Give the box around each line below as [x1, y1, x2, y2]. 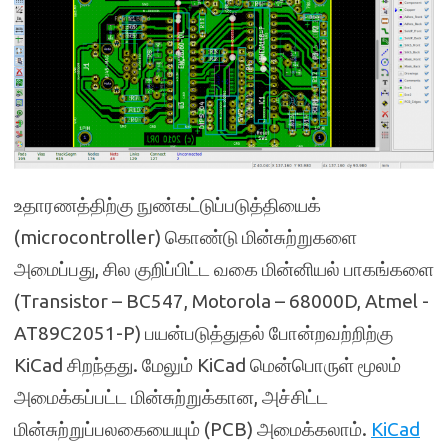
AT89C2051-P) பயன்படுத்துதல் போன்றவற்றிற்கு [14, 322, 393, 345]
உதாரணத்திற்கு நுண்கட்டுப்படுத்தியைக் [14, 194, 321, 217]
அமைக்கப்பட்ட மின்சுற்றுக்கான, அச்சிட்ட [14, 386, 328, 409]
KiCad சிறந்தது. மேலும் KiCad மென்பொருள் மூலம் [14, 354, 401, 377]
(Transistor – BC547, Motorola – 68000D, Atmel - [14, 290, 429, 313]
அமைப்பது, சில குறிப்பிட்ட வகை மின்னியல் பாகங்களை [14, 258, 434, 281]
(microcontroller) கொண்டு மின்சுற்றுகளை [14, 226, 357, 249]
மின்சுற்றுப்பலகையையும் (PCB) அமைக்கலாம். [14, 418, 371, 441]
